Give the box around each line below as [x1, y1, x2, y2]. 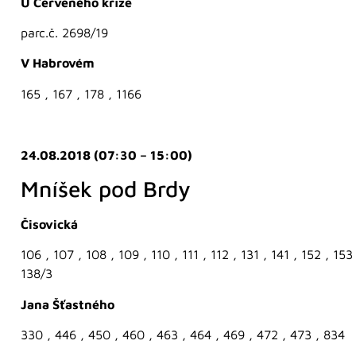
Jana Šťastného [21, 296, 114, 311]
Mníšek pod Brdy [21, 175, 191, 202]
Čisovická [21, 216, 78, 231]
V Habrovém [21, 56, 95, 71]
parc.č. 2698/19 [21, 25, 108, 40]
